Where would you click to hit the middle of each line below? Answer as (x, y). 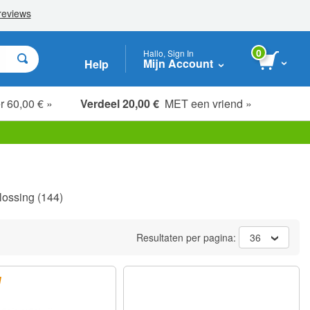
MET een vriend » (206, 103)
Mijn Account (178, 63)
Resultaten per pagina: (188, 237)
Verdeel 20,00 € (120, 103)
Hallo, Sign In (168, 53)
